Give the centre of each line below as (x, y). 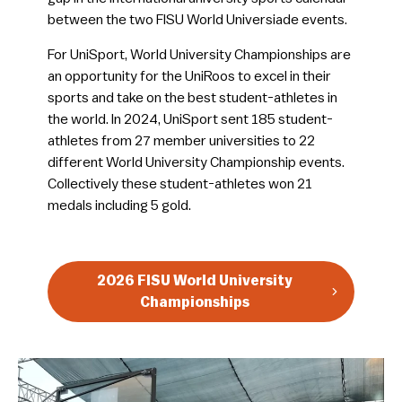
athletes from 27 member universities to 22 (181, 141)
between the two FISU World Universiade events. (197, 20)
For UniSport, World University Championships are (199, 55)
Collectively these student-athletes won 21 (179, 184)
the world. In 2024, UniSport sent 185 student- (190, 120)
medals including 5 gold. (119, 206)
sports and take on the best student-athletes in (192, 98)
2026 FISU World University (194, 281)
